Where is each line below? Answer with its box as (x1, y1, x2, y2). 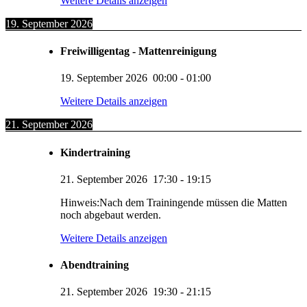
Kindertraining (60, 146, 130, 158)
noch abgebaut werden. (60, 208, 161, 221)
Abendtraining (60, 259, 129, 271)
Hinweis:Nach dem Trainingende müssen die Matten (60, 196, 287, 208)
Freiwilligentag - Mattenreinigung (60, 45, 217, 57)
